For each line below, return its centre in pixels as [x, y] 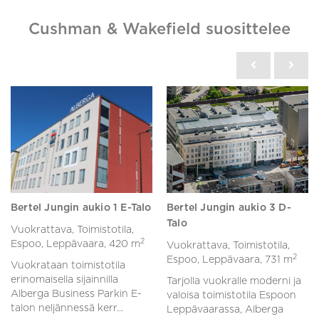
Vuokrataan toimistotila [68, 266]
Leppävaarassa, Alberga [225, 310]
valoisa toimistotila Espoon [231, 296]
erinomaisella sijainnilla [64, 280]
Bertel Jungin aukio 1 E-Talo [81, 208]
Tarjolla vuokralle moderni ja [234, 282]
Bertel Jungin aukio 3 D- [229, 208]
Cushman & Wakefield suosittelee [159, 30]
